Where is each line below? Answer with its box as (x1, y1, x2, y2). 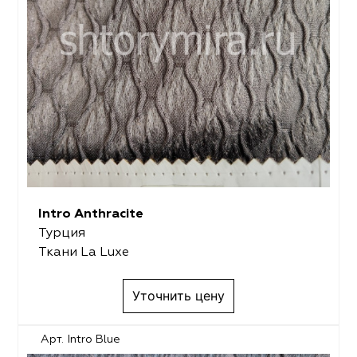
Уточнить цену (132, 288, 225, 304)
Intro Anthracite (37, 208, 143, 222)
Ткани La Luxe (37, 246, 129, 260)
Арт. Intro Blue (41, 333, 121, 345)
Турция (37, 227, 85, 241)
